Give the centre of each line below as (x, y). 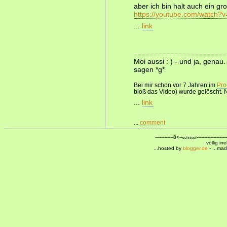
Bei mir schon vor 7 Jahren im (175, 85)
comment (153, 122)
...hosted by (168, 148)
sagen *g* (149, 69)
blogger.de (195, 148)
